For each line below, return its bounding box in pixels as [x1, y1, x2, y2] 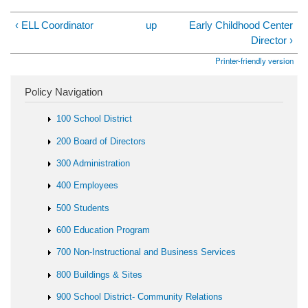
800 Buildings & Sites [56, 269, 143, 280]
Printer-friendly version [215, 55, 294, 67]
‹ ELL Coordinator [15, 19, 94, 31]
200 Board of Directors [56, 135, 146, 146]
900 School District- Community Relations [56, 291, 223, 302]
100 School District [56, 113, 133, 124]
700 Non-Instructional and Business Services [56, 247, 236, 258]
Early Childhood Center [188, 19, 293, 31]
